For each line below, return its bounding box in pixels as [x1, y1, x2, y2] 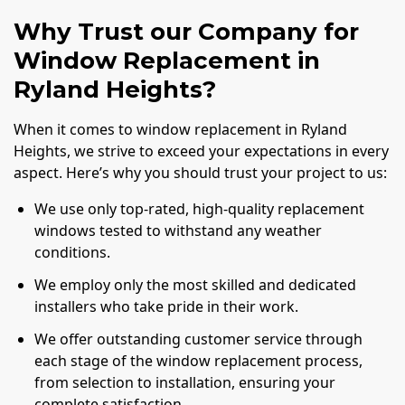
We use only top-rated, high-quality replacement [34, 199, 365, 220]
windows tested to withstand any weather [34, 221, 323, 241]
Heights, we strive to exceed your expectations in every [14, 141, 389, 162]
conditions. [34, 242, 111, 263]
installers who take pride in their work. [34, 296, 299, 316]
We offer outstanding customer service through [34, 328, 363, 349]
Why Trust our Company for [14, 17, 359, 47]
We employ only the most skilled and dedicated [34, 274, 357, 295]
